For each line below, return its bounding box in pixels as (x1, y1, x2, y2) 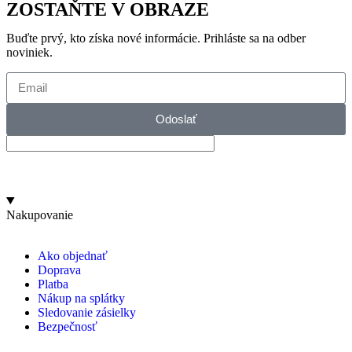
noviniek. (6, 45, 53, 59)
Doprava (38, 262, 81, 277)
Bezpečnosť (38, 319, 97, 333)
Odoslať (155, 112, 197, 126)
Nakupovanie (6, 207, 73, 222)
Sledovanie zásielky (38, 305, 136, 319)
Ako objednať (38, 248, 108, 262)
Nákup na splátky (38, 291, 125, 305)
